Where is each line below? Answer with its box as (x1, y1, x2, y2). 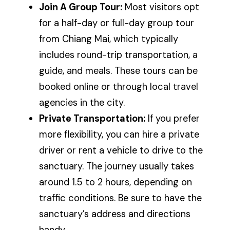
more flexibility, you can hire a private (39, 128, 200, 141)
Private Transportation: (39, 112, 146, 125)
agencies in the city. (39, 97, 125, 109)
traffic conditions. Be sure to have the (39, 192, 202, 205)
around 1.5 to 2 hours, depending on (39, 176, 193, 189)
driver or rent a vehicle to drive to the (39, 144, 203, 157)
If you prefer (145, 112, 200, 125)
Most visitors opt (122, 1, 200, 14)
